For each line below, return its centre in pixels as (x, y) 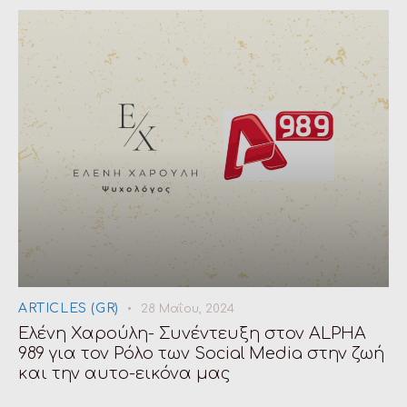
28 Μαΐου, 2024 (188, 308)
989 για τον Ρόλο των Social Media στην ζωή (201, 353)
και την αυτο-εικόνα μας (124, 373)
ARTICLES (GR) (69, 308)
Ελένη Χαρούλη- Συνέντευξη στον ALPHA (192, 333)
